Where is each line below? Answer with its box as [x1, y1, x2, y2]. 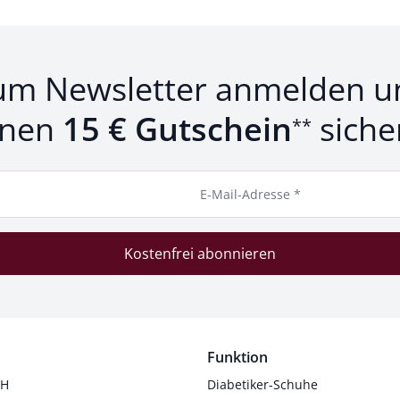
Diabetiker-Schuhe [206, 375, 318, 393]
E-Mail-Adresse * [200, 185, 301, 203]
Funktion [206, 346, 268, 367]
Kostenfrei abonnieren [124, 243, 276, 263]
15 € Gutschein [62, 106, 292, 151]
